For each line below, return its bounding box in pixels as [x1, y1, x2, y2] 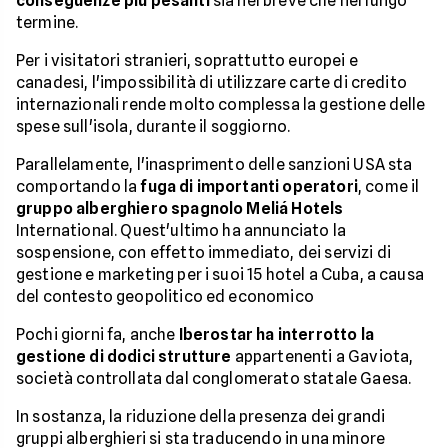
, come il [357, 177, 420, 196]
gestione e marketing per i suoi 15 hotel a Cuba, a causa [16, 265, 424, 284]
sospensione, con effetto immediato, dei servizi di [16, 243, 392, 262]
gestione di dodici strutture [16, 347, 232, 366]
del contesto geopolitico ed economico [16, 287, 314, 306]
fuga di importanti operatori [140, 177, 358, 196]
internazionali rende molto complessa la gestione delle [16, 95, 426, 114]
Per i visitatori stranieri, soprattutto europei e [16, 51, 358, 70]
